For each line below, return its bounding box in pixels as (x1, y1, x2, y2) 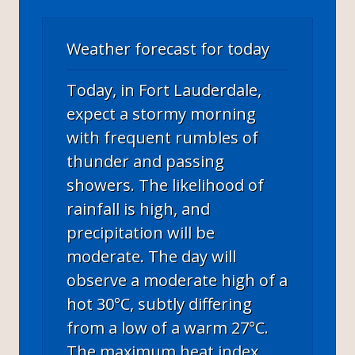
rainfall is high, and (67, 197, 210, 219)
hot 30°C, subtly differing (67, 292, 252, 315)
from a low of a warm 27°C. (67, 316, 269, 338)
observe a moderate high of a (67, 269, 288, 291)
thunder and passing (67, 150, 224, 172)
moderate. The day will (67, 245, 236, 267)
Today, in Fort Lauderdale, (67, 78, 261, 101)
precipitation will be (67, 221, 215, 243)
